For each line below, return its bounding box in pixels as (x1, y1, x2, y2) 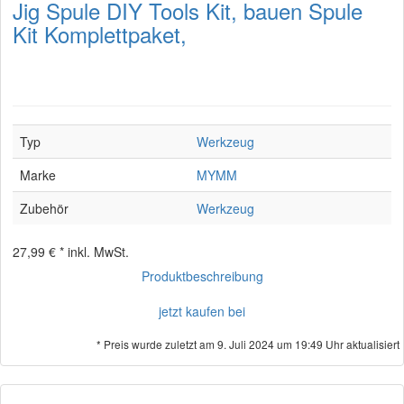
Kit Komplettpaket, (13, 18, 187, 50)
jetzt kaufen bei (159, 302, 245, 320)
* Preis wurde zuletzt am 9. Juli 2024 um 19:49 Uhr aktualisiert (96, 336, 399, 352)
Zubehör (20, 199, 69, 217)
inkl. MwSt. (68, 243, 129, 261)
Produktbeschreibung (141, 267, 263, 285)
